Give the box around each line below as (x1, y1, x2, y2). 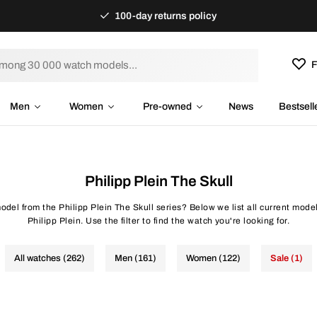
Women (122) (186, 253, 241, 263)
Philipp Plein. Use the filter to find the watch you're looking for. (27, 216, 290, 226)
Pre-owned (143, 101, 192, 112)
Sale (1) (270, 253, 303, 263)
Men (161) (115, 253, 156, 263)
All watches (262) (14, 253, 85, 263)
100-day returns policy (113, 11, 217, 21)
